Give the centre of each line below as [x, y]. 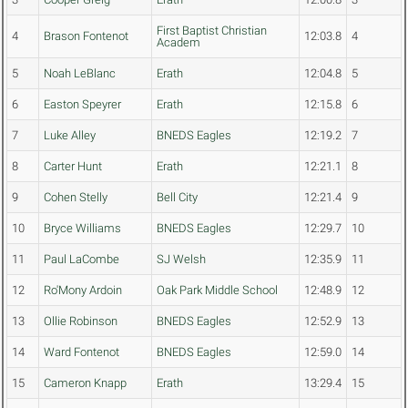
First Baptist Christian [212, 31]
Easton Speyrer [82, 105]
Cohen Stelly [76, 198]
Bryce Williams [82, 229]
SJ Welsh [181, 260]
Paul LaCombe [82, 260]
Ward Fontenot [82, 352]
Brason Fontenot [86, 36]
